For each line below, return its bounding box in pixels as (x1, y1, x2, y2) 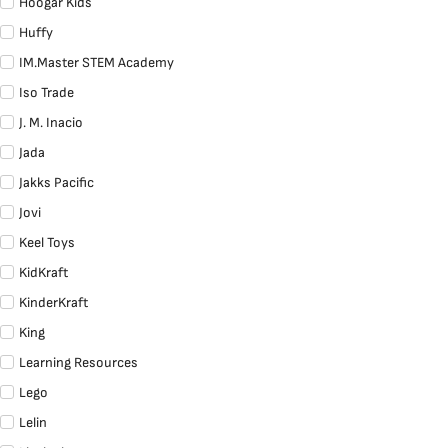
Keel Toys (19, 234, 75, 252)
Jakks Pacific (19, 174, 94, 192)
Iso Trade (19, 84, 74, 102)
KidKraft (19, 264, 68, 282)
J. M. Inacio (19, 114, 83, 132)
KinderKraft (19, 294, 88, 312)
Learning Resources (19, 354, 138, 372)
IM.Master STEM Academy (19, 54, 174, 72)
